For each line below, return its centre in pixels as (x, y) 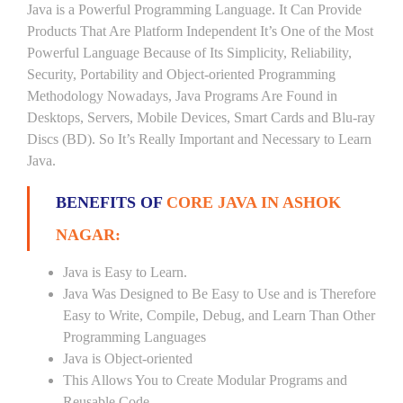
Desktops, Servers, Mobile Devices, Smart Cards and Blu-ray (201, 117)
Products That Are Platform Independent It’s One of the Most (200, 31)
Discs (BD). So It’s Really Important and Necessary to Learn (199, 139)
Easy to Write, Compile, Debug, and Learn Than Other (219, 315)
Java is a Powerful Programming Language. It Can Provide (194, 9)
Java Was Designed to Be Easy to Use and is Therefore (219, 294)
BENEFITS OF (111, 202)
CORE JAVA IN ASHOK (254, 202)
